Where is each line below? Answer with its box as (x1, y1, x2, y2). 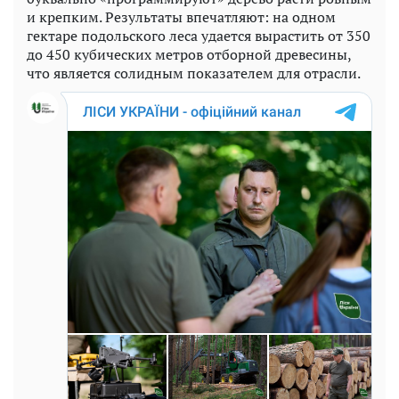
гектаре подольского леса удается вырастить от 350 (27, 25, 370, 45)
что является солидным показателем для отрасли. (27, 62, 361, 83)
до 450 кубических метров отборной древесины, (27, 44, 351, 64)
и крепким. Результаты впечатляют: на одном (27, 6, 336, 27)
